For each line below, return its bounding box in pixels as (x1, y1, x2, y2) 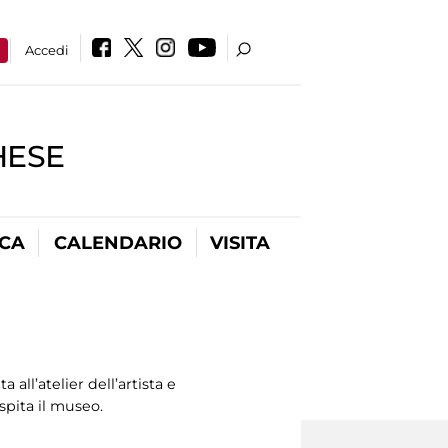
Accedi (25, 42, 70, 58)
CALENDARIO (53, 232, 182, 254)
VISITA (210, 232, 270, 254)
